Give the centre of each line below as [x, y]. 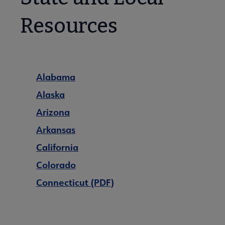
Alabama [56, 77]
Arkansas [56, 130]
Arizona [53, 112]
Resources [69, 26]
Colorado [56, 165]
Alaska [50, 95]
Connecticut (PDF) [75, 183]
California [57, 147]
